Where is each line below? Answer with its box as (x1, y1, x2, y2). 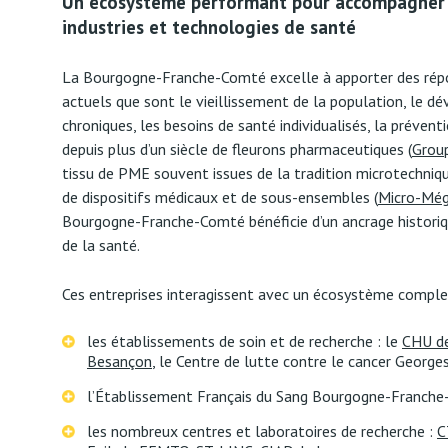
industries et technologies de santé (62, 15, 356, 39)
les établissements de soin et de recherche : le (87, 331, 402, 351)
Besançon (87, 351, 152, 371)
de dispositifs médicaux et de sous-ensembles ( (62, 187, 378, 207)
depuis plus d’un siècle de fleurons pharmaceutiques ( (62, 139, 412, 159)
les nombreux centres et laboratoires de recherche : (87, 421, 437, 441)
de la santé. (62, 235, 140, 255)
